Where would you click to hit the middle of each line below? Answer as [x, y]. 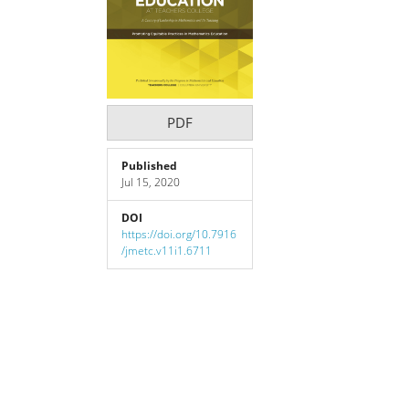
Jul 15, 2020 [151, 182]
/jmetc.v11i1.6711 [167, 250]
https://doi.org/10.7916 [179, 234]
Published [149, 165]
